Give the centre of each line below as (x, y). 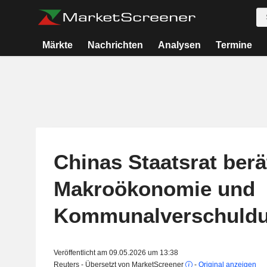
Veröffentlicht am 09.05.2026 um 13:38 (116, 253)
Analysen (179, 45)
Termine (234, 45)
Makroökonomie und (154, 189)
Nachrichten (116, 45)
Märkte (58, 45)
